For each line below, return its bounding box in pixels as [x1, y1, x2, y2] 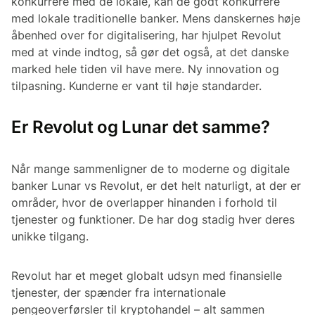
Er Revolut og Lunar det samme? [11, 116, 270, 137]
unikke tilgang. [11, 229, 89, 243]
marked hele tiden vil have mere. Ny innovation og [11, 61, 279, 76]
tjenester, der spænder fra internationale [11, 285, 226, 300]
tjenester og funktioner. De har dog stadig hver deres [11, 212, 295, 226]
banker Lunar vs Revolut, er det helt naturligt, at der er [11, 178, 301, 193]
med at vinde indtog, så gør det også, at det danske [11, 44, 289, 59]
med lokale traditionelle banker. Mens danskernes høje [11, 11, 300, 25]
